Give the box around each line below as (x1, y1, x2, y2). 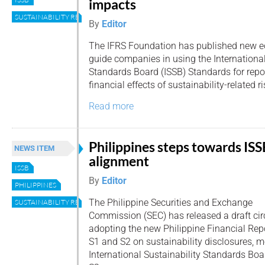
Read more (89, 101, 134, 112)
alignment (89, 153, 149, 169)
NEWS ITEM (14, 143, 54, 153)
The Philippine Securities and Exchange (89, 196, 253, 208)
